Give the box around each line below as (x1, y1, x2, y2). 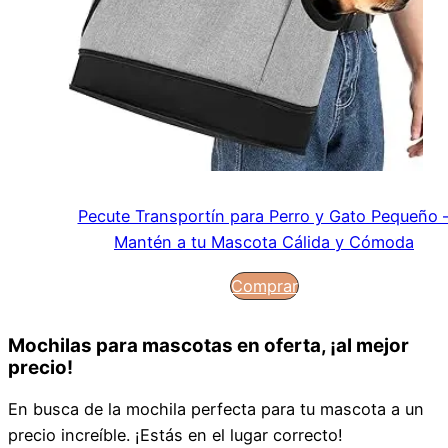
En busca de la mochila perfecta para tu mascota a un (8, 398, 424, 419)
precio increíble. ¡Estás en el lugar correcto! (8, 424, 348, 445)
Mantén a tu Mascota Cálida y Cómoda (114, 232, 414, 253)
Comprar (230, 275, 298, 296)
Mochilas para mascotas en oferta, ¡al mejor (8, 334, 409, 358)
